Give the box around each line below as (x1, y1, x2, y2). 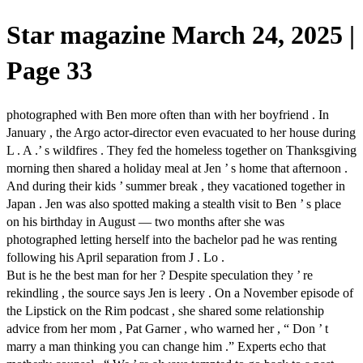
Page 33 (6, 56, 92, 86)
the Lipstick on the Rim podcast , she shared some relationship (6, 303, 324, 318)
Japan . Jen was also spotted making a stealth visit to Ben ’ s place (6, 196, 341, 211)
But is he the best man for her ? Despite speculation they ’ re (6, 267, 313, 282)
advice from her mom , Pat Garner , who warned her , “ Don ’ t (6, 321, 328, 335)
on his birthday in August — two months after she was (6, 214, 284, 228)
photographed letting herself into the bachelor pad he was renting (6, 232, 337, 246)
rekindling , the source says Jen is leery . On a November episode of (6, 285, 353, 300)
